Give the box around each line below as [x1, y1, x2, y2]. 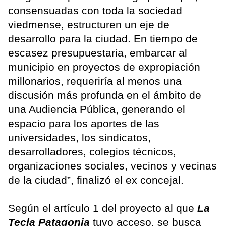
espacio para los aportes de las [8, 118, 159, 130]
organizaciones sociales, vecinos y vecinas [8, 160, 217, 172]
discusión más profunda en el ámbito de [8, 89, 201, 101]
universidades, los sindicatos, [8, 132, 151, 144]
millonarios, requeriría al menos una [8, 75, 182, 87]
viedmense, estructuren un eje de [8, 19, 169, 31]
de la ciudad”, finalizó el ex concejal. [8, 174, 184, 186]
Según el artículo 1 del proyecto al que [8, 202, 197, 214]
